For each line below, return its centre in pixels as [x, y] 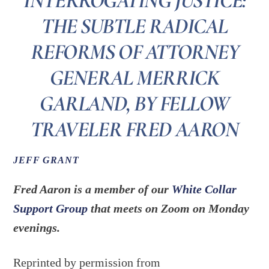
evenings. [37, 227]
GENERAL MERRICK [134, 78]
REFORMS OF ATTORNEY [134, 52]
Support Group [51, 208]
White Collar [204, 189]
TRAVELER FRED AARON [134, 130]
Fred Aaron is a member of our [93, 189]
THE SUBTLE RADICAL [134, 26]
